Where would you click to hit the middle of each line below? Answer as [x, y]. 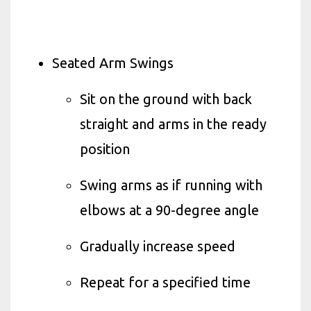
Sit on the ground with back [166, 99]
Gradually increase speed [158, 246]
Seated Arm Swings [113, 63]
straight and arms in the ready [173, 124]
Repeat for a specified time [165, 282]
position [105, 149]
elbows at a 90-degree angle [169, 210]
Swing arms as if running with [171, 185]
